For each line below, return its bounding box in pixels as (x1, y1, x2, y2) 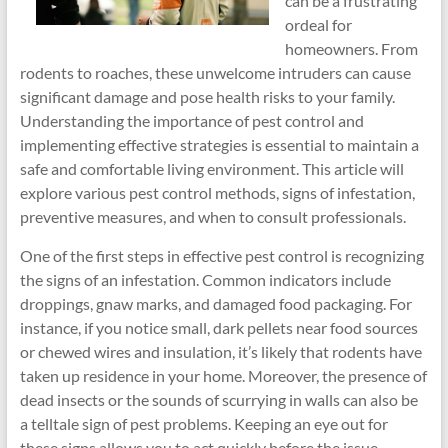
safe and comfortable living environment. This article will (19, 159, 404, 178)
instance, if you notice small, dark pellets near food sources (19, 318, 418, 337)
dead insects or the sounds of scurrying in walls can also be (19, 390, 418, 409)
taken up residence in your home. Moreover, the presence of (19, 366, 427, 385)
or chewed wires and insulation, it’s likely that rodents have (19, 342, 422, 361)
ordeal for (284, 15, 352, 34)
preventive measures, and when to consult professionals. (19, 207, 406, 226)
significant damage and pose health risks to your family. (19, 87, 395, 106)
